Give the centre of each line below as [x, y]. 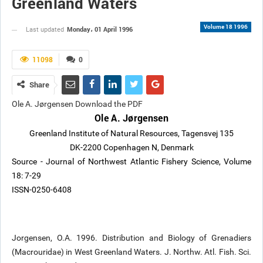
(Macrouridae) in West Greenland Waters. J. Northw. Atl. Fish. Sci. [131, 252]
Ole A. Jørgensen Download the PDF [77, 104]
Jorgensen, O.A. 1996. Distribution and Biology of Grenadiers [131, 238]
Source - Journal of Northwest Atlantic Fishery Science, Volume [131, 161]
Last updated [46, 30]
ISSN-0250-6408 [42, 190]
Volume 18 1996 [226, 27]
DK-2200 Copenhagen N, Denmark [131, 147]
